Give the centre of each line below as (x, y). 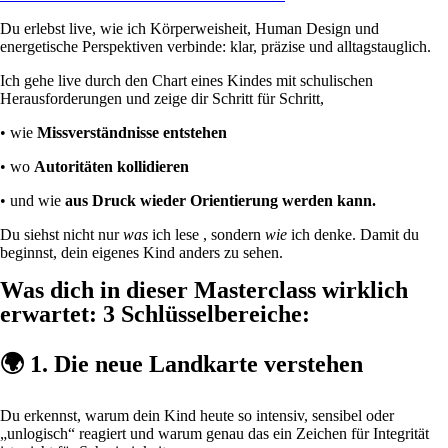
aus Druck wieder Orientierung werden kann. (220, 201)
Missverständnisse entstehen (132, 133)
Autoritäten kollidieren (111, 167)
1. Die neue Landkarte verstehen (196, 363)
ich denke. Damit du (353, 235)
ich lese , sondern (206, 235)
